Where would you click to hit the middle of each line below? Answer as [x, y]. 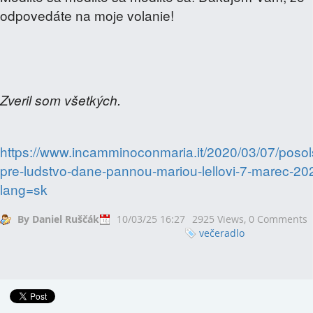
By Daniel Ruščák [58, 219]
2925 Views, [220, 219]
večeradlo [222, 233]
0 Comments [278, 219]
